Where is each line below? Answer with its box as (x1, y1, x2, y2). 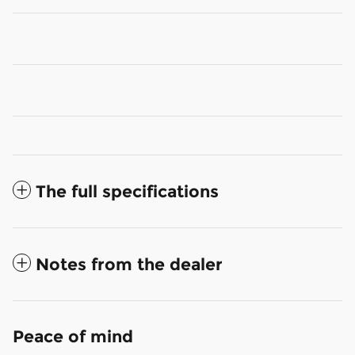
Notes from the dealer (36, 254, 223, 274)
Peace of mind (13, 326, 133, 346)
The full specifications (36, 181, 219, 201)
